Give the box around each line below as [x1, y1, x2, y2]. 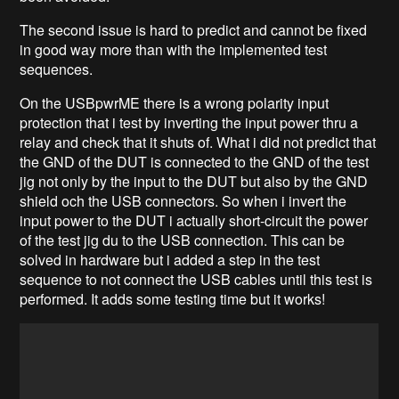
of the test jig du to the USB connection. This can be [20, 229, 346, 250]
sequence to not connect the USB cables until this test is [20, 268, 373, 289]
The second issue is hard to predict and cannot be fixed [20, 19, 368, 40]
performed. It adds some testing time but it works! [20, 288, 330, 309]
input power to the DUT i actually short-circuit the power [20, 209, 369, 231]
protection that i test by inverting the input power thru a [20, 111, 359, 133]
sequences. [20, 58, 97, 79]
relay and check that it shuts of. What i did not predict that [20, 131, 377, 152]
